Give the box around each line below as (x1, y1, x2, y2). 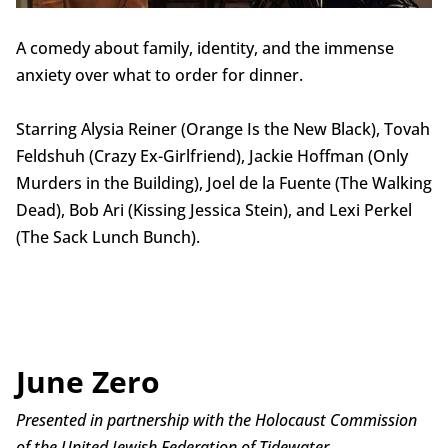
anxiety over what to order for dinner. (15, 64, 303, 87)
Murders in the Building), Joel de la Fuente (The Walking (15, 172, 432, 195)
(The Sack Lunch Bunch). (15, 226, 200, 249)
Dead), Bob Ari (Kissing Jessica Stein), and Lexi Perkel (15, 199, 412, 222)
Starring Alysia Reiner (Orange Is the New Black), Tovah (15, 118, 430, 141)
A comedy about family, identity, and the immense (15, 37, 394, 60)
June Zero (15, 361, 160, 403)
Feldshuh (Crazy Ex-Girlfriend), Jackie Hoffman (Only (15, 145, 408, 168)
